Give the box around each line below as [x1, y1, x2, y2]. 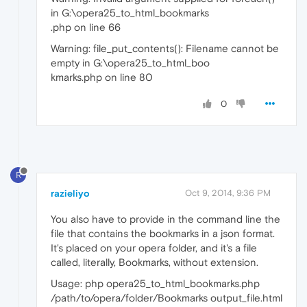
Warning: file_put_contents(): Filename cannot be [51, 42, 279, 54]
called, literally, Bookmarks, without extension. [51, 256, 258, 269]
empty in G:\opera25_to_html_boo [51, 56, 210, 69]
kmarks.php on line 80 [51, 71, 153, 83]
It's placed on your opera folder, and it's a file [51, 242, 257, 254]
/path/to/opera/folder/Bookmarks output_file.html [51, 292, 282, 304]
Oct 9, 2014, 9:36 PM [185, 188, 271, 199]
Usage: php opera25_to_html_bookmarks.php [51, 278, 260, 290]
